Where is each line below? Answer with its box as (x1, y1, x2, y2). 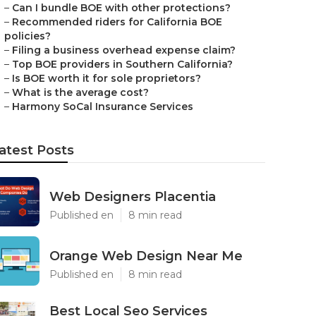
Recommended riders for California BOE (12, 16, 222, 28)
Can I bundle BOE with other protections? (12, 1, 231, 14)
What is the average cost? (12, 86, 149, 99)
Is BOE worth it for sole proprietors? (12, 72, 201, 85)
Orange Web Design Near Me (49, 248, 243, 264)
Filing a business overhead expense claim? (12, 44, 236, 56)
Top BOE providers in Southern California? (12, 58, 233, 71)
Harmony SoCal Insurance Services (12, 100, 193, 113)
